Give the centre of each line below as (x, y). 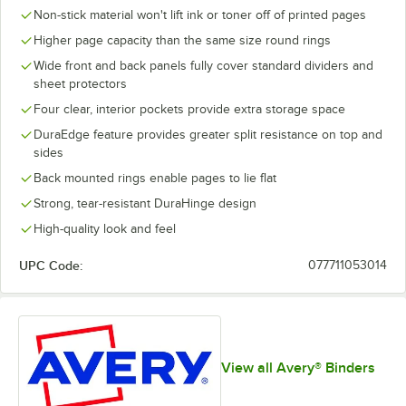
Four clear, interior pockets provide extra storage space (189, 109)
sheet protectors (80, 84)
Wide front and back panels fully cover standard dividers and (203, 66)
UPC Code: (51, 266)
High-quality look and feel (105, 229)
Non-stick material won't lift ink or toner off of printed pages (200, 15)
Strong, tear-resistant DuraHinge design (145, 203)
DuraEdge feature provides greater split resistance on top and (208, 135)
